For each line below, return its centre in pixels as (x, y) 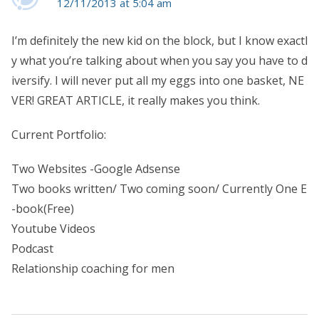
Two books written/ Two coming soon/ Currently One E (159, 189)
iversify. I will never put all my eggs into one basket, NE (158, 81)
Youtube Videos (53, 229)
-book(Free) (43, 209)
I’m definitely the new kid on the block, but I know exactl (159, 41)
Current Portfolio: (59, 135)
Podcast (32, 249)
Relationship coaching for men (93, 269)
